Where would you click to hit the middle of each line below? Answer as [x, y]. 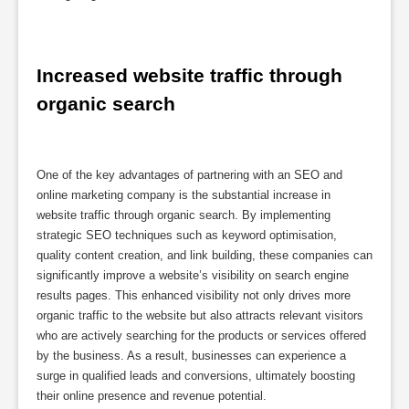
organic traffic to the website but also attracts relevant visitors [200, 316]
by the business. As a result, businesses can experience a [191, 356]
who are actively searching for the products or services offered [201, 336]
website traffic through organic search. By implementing [184, 215]
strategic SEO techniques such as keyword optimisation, [187, 236]
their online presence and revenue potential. [152, 396]
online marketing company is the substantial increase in [184, 195]
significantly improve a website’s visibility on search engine [193, 276]
